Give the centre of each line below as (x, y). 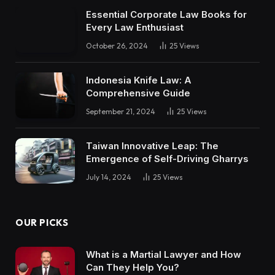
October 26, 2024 (117, 46)
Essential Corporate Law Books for (166, 15)
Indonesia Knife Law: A (139, 80)
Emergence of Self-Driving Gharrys (167, 158)
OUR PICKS (42, 223)
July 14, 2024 (109, 177)
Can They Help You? (133, 268)
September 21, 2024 (121, 112)
